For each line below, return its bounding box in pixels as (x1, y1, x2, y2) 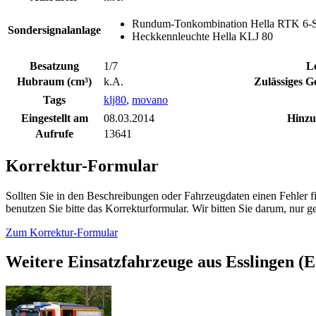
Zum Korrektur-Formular (6, 226, 118, 238)
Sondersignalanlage (8, 23, 101, 36)
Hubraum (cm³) (17, 75, 92, 87)
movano (132, 93, 168, 106)
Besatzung (30, 59, 79, 72)
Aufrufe (35, 127, 73, 140)
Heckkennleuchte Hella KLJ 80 (132, 30, 273, 42)
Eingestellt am (20, 111, 88, 124)
